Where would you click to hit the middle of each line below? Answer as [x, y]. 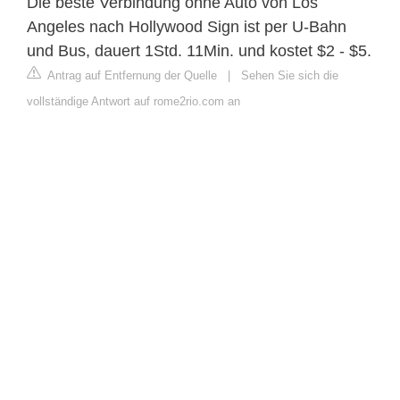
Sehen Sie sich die [290, 75]
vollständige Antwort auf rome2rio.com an [133, 101]
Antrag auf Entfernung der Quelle [131, 75]
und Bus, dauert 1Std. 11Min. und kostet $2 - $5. [199, 50]
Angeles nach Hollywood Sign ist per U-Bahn [187, 26]
